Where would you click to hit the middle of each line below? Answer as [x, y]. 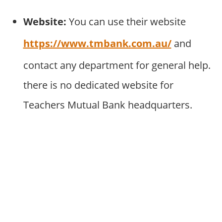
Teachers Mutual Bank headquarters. [108, 105]
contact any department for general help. [117, 65]
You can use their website [126, 22]
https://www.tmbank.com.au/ [97, 44]
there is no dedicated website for [98, 85]
